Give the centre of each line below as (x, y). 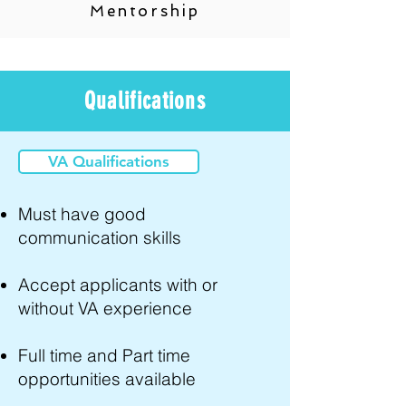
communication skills (100, 237)
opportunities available (107, 379)
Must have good (82, 214)
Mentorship (145, 11)
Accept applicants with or (118, 285)
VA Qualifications (109, 161)
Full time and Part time (104, 355)
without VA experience (105, 308)
